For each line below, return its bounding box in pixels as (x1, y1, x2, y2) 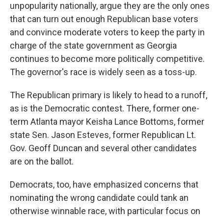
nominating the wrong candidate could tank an (10, 192, 189, 203)
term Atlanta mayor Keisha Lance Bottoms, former (10, 116, 204, 127)
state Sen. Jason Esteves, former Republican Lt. (10, 130, 196, 140)
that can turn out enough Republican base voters (10, 14, 198, 24)
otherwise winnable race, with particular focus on (10, 206, 200, 216)
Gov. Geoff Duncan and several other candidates (10, 143, 197, 153)
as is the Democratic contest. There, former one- (10, 103, 199, 113)
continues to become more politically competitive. (10, 54, 205, 64)
